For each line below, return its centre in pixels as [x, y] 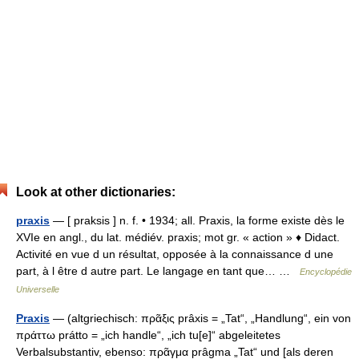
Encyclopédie [326, 272]
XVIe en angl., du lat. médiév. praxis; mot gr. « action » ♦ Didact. [178, 237]
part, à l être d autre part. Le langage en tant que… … [158, 271]
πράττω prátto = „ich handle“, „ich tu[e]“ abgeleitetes [148, 335]
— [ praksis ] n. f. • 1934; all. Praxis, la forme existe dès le [197, 220]
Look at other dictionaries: [96, 192]
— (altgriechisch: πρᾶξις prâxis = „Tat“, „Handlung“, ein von [200, 318]
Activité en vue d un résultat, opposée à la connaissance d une [175, 254]
